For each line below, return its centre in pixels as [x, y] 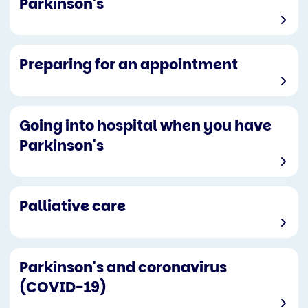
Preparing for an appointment [129, 65]
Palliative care [73, 206]
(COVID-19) [63, 287]
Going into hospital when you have [145, 125]
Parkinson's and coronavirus [123, 267]
